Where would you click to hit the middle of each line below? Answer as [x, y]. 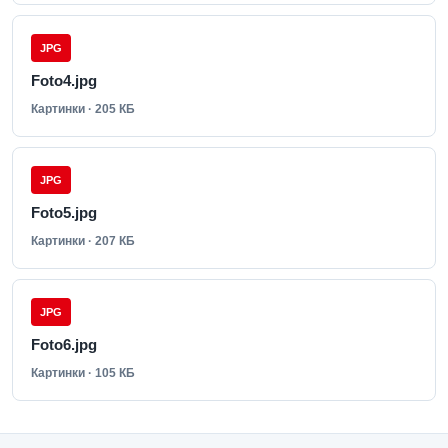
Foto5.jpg [64, 212]
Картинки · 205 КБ [83, 109]
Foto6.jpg [64, 344]
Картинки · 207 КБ [83, 241]
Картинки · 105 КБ [83, 373]
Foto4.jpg [64, 80]
